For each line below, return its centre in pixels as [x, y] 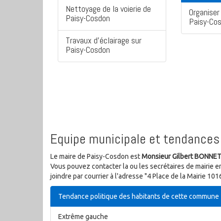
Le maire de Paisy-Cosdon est [96, 157]
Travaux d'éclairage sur [104, 40]
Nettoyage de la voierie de [108, 9]
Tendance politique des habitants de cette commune [139, 197]
